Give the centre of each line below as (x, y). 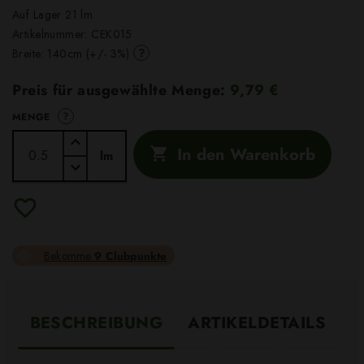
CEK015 (112, 34)
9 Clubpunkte (131, 256)
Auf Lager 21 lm (53, 14)
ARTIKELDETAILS (257, 323)
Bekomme (69, 256)
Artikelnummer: (52, 34)
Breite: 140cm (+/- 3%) (71, 53)
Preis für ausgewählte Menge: (121, 90)
